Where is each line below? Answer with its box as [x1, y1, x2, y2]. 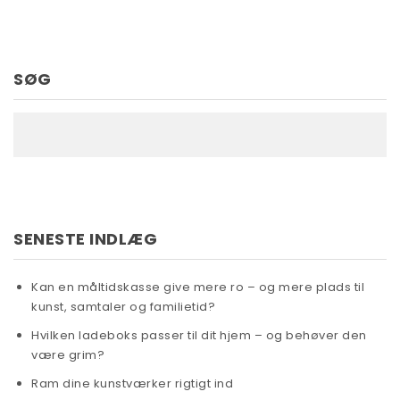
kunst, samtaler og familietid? [31, 297, 215, 315]
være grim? [31, 346, 104, 363]
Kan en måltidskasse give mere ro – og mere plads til [31, 278, 364, 296]
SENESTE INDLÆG [13, 227, 157, 250]
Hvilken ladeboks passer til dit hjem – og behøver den [31, 326, 367, 344]
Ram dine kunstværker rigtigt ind [31, 374, 233, 392]
